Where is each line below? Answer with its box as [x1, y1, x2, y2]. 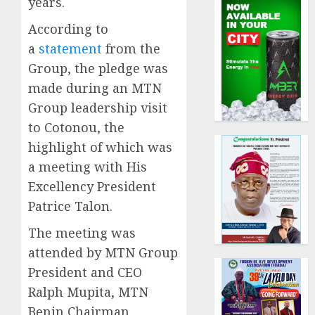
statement [39, 40, 102, 58]
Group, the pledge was [28, 60, 168, 77]
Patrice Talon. [28, 198, 112, 215]
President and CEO [28, 264, 142, 281]
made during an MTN [28, 79, 162, 97]
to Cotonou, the [28, 119, 124, 136]
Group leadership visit [28, 99, 167, 117]
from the [102, 40, 160, 58]
